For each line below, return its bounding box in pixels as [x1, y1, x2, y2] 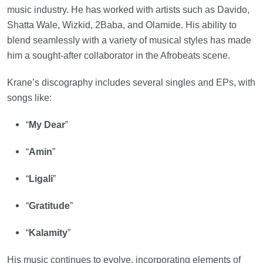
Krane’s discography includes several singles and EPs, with [7, 77, 255, 87]
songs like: [7, 92, 52, 103]
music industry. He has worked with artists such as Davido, [7, 4, 249, 15]
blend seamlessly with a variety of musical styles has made [7, 35, 251, 45]
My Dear [29, 119, 65, 130]
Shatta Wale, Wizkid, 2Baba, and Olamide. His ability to [7, 19, 237, 30]
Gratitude [29, 200, 70, 211]
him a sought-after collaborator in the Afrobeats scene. [7, 50, 230, 60]
